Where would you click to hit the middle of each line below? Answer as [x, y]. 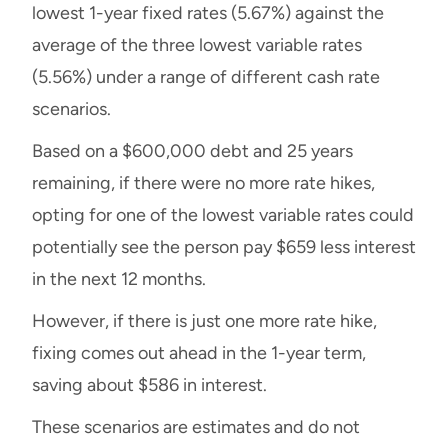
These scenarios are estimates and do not [196, 427]
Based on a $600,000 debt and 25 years [192, 151]
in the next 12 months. [121, 279]
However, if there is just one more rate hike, [204, 321]
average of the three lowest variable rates [197, 45]
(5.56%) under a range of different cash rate [206, 77]
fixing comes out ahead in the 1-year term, [199, 353]
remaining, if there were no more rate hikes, [203, 183]
